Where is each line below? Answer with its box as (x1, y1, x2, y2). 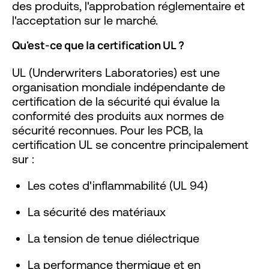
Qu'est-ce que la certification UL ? (12, 37, 184, 52)
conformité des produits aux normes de (12, 108, 224, 122)
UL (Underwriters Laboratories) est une (12, 65, 220, 79)
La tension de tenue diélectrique (28, 231, 199, 245)
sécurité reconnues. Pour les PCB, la (12, 122, 203, 137)
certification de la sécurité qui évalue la (12, 94, 220, 108)
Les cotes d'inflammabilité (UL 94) (28, 178, 208, 192)
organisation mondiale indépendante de (12, 79, 225, 94)
